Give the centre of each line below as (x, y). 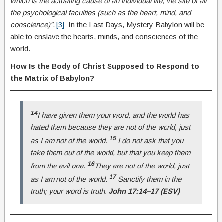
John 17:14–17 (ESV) (144, 191)
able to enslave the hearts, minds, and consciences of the (104, 36)
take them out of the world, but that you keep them (110, 152)
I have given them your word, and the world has (113, 115)
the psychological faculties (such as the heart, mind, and (101, 12)
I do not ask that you (150, 140)
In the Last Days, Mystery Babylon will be (134, 24)
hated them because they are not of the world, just (110, 127)
